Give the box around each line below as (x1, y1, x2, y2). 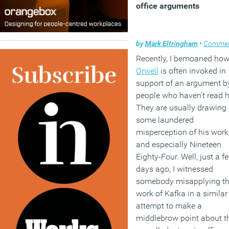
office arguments (136, 1, 199, 11)
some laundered (136, 115, 194, 125)
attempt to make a (136, 201, 202, 211)
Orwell (136, 66, 158, 76)
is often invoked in (158, 66, 226, 76)
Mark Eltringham (145, 39, 198, 48)
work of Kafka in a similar (136, 189, 227, 198)
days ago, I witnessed (136, 164, 213, 174)
